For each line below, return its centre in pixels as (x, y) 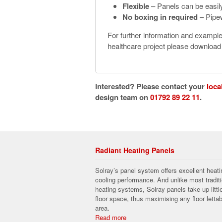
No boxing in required (160, 17)
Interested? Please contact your (151, 86)
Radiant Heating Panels (135, 150)
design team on (123, 97)
